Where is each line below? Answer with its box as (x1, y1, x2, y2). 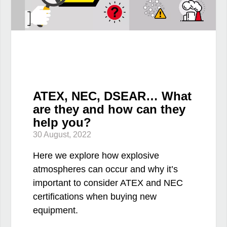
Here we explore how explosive (32, 150, 159, 161)
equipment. (32, 205, 78, 216)
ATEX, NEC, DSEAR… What (32, 89, 192, 103)
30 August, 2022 (32, 130, 91, 139)
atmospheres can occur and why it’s (32, 164, 178, 175)
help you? (32, 116, 91, 130)
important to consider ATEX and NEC (32, 178, 183, 188)
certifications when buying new (32, 192, 157, 202)
